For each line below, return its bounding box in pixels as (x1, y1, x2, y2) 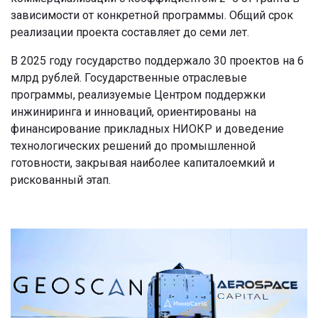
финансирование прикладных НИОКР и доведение (11, 121, 284, 136)
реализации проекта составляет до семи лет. (11, 25, 249, 39)
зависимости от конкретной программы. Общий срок (11, 8, 293, 22)
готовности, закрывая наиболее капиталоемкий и (11, 155, 275, 170)
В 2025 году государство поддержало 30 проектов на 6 (11, 53, 304, 67)
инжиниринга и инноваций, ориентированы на (11, 104, 256, 119)
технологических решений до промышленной (11, 138, 256, 153)
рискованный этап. (11, 172, 111, 187)
